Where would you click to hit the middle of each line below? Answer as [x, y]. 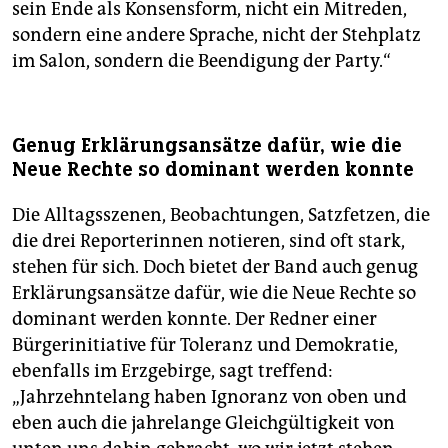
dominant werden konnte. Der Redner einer [194, 319]
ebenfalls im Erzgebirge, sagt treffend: [172, 371]
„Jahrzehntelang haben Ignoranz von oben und [209, 397]
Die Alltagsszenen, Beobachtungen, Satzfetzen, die [221, 215]
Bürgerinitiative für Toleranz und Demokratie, [205, 345]
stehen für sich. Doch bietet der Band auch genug [215, 267]
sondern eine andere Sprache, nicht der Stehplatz [216, 35]
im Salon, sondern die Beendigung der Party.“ [201, 61]
